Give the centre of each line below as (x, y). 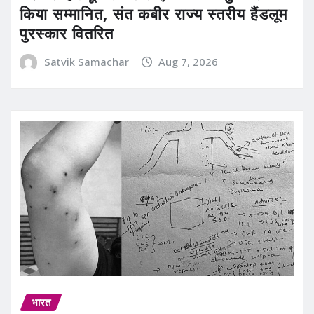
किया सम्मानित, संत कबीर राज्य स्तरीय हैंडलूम (153, 13)
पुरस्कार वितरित (67, 33)
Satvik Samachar (86, 61)
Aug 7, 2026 (189, 61)
